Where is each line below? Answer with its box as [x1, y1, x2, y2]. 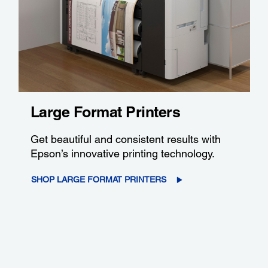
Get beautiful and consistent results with [30, 133, 221, 146]
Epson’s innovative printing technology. [30, 147, 215, 160]
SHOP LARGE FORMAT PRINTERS [31, 175, 166, 185]
